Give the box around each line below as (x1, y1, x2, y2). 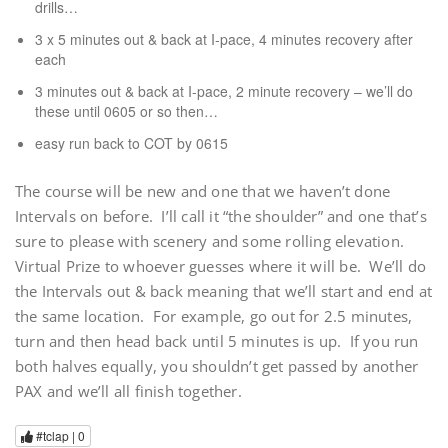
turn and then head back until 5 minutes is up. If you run (15, 331, 419, 351)
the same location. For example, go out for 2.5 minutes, (15, 306, 413, 326)
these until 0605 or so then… (35, 101, 218, 121)
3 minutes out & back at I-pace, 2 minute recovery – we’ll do (35, 81, 413, 101)
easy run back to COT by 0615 (35, 133, 228, 153)
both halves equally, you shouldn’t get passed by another (15, 356, 419, 376)
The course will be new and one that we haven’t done (15, 181, 391, 201)
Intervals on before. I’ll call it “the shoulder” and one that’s (15, 206, 427, 226)
